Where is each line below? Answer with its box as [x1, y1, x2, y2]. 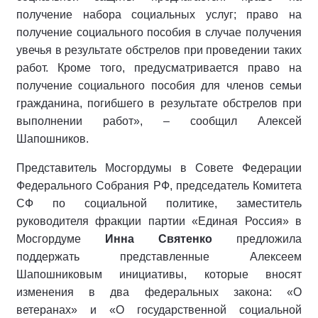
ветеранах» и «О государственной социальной [16, 304, 302, 317]
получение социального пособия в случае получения [16, 26, 302, 39]
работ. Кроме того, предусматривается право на [16, 62, 302, 75]
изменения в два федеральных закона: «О [16, 286, 302, 299]
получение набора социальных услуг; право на [16, 9, 302, 21]
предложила [212, 233, 302, 246]
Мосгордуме [16, 233, 81, 246]
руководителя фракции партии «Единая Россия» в [16, 215, 302, 228]
